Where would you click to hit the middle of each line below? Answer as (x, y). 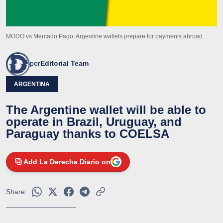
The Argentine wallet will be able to (106, 110)
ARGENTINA (32, 84)
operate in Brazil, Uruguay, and (94, 121)
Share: (16, 191)
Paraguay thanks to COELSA (88, 133)
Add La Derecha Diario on (67, 162)
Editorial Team (64, 63)
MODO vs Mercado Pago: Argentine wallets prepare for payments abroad (104, 36)
